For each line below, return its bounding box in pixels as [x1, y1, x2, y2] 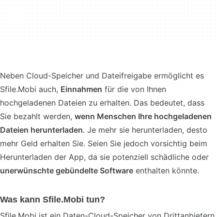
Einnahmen [61, 84, 102, 94]
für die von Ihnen [102, 84, 166, 94]
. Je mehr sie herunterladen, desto [83, 125, 207, 135]
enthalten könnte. [133, 166, 199, 175]
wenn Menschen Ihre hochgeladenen [75, 111, 212, 121]
